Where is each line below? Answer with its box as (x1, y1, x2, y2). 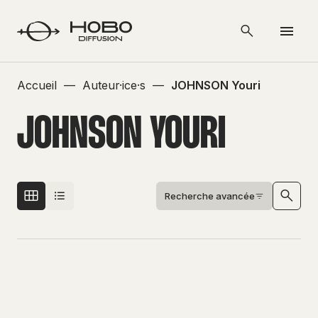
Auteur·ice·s (82, 78, 146, 92)
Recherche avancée (165, 190, 255, 202)
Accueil (17, 78, 57, 92)
